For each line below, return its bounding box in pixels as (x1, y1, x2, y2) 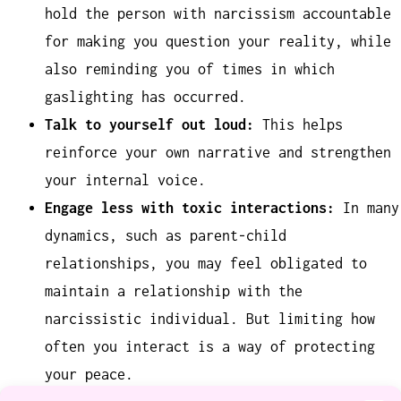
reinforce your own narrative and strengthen (44, 143, 391, 160)
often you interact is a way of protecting (44, 337, 375, 354)
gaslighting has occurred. (44, 88, 246, 105)
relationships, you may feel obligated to (44, 254, 367, 271)
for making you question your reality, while (44, 32, 391, 49)
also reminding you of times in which (44, 60, 335, 77)
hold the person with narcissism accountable (44, 4, 391, 21)
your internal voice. (44, 171, 206, 188)
